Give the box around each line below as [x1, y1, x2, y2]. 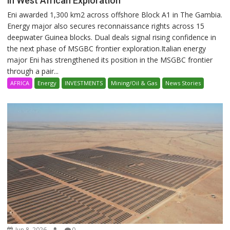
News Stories [165, 79, 201, 87]
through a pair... [7, 66, 59, 76]
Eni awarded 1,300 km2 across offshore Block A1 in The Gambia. [7, 9, 223, 20]
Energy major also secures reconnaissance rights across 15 [7, 21, 205, 31]
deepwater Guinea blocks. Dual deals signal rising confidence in [7, 32, 217, 42]
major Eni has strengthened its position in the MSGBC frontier [7, 54, 213, 65]
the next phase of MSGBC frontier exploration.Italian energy [7, 43, 206, 53]
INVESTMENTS [65, 79, 103, 87]
